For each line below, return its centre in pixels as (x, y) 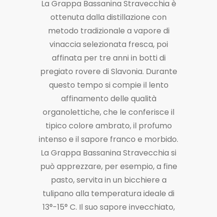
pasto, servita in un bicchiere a (108, 180)
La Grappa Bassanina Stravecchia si (108, 153)
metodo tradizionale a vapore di (108, 31)
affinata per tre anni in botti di (108, 58)
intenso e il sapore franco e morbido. (108, 139)
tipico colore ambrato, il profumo (108, 125)
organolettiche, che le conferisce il (108, 112)
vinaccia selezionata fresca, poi (108, 44)
